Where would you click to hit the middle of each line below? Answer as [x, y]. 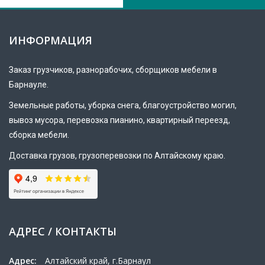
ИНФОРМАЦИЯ [51, 40]
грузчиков [53, 70]
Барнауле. [29, 84]
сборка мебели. [39, 135]
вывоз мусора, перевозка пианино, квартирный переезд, [119, 120]
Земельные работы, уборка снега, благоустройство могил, [123, 105]
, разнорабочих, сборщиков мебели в [145, 70]
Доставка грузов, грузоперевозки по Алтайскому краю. [117, 155]
